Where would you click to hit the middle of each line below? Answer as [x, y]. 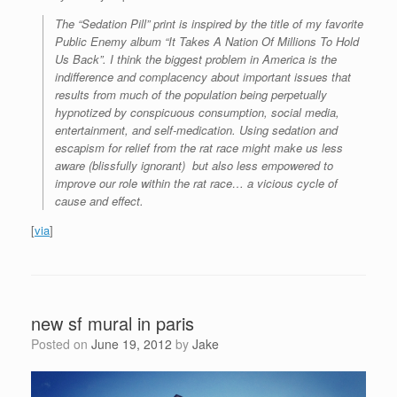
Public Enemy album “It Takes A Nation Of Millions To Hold [207, 42]
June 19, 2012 [132, 344]
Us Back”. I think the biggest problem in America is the [196, 59]
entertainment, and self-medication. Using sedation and [196, 130]
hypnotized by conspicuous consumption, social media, [197, 113]
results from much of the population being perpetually [191, 95]
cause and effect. [99, 201]
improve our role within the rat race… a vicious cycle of [196, 183]
